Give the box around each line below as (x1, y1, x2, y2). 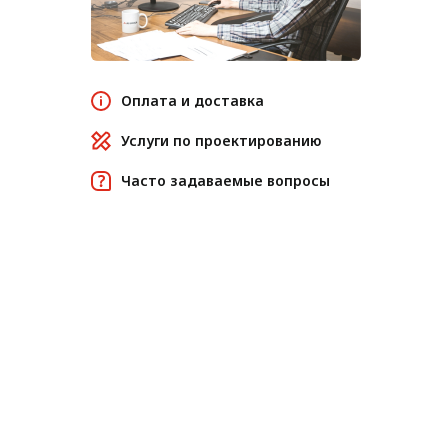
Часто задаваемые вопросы (121, 170, 330, 190)
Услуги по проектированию (121, 130, 321, 150)
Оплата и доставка (121, 90, 264, 110)
